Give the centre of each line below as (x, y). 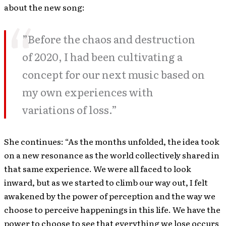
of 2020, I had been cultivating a (102, 56)
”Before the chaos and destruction (109, 39)
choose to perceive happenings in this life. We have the (112, 209)
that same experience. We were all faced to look (98, 168)
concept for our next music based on (114, 74)
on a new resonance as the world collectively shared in (112, 155)
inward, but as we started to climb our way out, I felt (106, 182)
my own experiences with (88, 92)
